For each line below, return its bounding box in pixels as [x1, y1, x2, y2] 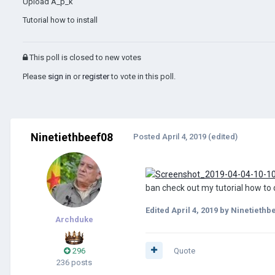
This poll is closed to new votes [28, 52, 141, 62]
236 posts [56, 257, 92, 267]
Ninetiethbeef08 [31, 130, 113, 144]
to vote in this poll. [109, 71, 176, 81]
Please [23, 71, 48, 81]
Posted [133, 131, 162, 141]
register [82, 71, 109, 81]
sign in [48, 71, 71, 81]
